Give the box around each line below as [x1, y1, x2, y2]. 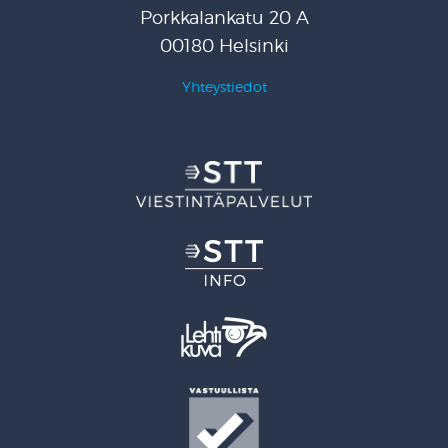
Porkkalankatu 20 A [139, 7, 309, 29]
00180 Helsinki [159, 35, 289, 57]
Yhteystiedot [181, 78, 267, 96]
